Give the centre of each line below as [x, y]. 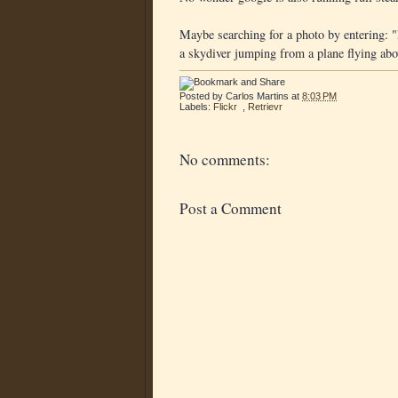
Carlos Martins [257, 96]
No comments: [225, 159]
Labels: [196, 106]
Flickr [225, 106]
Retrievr [265, 106]
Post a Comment [231, 208]
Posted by [203, 96]
